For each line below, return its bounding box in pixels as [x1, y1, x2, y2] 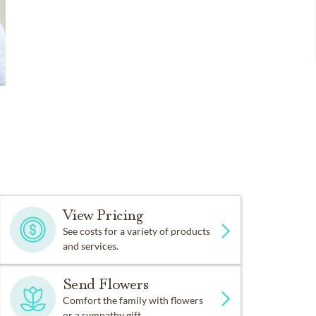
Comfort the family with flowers [62, 293, 203, 306]
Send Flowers [62, 274, 149, 293]
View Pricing [62, 205, 143, 224]
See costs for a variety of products [62, 224, 210, 237]
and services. [62, 239, 119, 252]
